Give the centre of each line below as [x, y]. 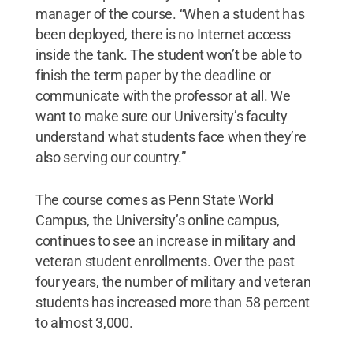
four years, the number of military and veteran [173, 281]
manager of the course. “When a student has [170, 13]
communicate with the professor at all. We [163, 95]
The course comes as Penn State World [154, 199]
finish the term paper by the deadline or [153, 75]
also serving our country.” [110, 157]
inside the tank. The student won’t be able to [168, 54]
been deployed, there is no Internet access [163, 34]
